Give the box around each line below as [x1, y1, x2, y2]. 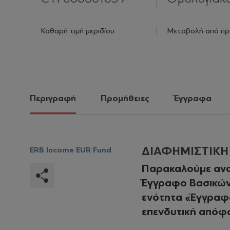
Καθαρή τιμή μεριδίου [41, 27, 114, 35]
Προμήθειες [101, 93, 149, 104]
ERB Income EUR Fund [30, 146, 111, 155]
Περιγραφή [30, 93, 76, 104]
